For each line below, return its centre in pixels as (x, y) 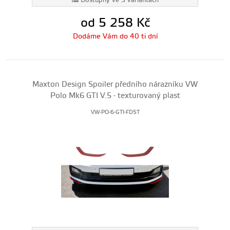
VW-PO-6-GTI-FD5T (115, 112)
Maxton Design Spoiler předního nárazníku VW (115, 84)
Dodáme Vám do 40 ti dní (115, 36)
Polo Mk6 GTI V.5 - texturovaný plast (115, 96)
